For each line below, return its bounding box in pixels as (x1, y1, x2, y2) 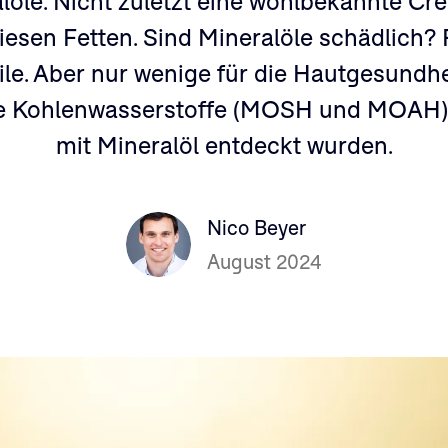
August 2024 (207, 250, 322, 273)
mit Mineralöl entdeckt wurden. (55, 133, 393, 159)
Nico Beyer (207, 216, 306, 239)
